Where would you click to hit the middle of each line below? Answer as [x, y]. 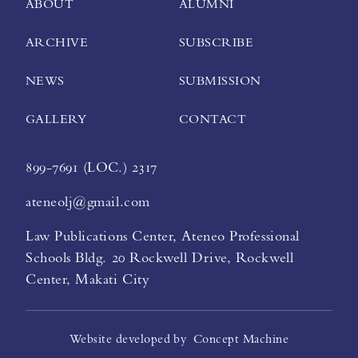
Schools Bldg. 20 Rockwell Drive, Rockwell [160, 258]
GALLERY [56, 119]
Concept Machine [241, 339]
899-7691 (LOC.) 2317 [91, 167]
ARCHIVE [57, 42]
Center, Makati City [88, 279]
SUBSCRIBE [217, 42]
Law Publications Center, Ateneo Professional [163, 236]
